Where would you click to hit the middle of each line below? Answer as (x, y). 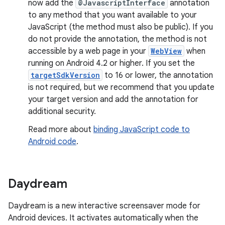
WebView (166, 51)
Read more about (61, 130)
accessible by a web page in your (88, 51)
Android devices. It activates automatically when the (103, 218)
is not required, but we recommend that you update (121, 87)
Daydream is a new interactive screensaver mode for (104, 206)
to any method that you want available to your (113, 15)
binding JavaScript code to (142, 130)
